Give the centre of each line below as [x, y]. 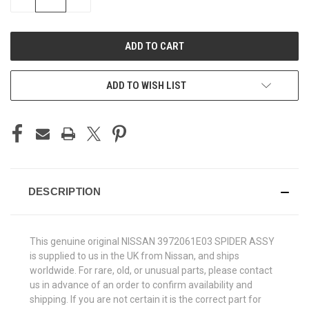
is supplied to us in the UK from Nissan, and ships [134, 256]
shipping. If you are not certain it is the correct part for [146, 299]
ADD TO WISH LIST [146, 85]
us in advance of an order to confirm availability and [141, 285]
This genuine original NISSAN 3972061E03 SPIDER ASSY [152, 241]
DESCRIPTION [64, 191]
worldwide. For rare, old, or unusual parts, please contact [151, 270]
